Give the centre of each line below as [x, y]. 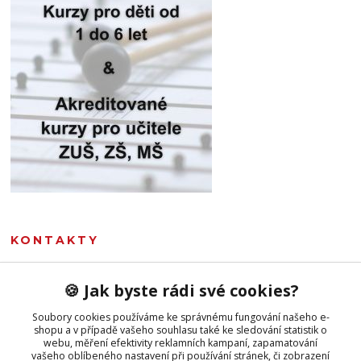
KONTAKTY [55, 240]
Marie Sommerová [56, 273]
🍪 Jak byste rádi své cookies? [180, 290]
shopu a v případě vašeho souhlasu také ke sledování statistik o [180, 330]
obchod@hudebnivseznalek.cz [136, 336]
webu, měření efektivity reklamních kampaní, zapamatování [180, 342]
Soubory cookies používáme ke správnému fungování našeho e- [180, 317]
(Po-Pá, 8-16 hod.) [51, 305]
